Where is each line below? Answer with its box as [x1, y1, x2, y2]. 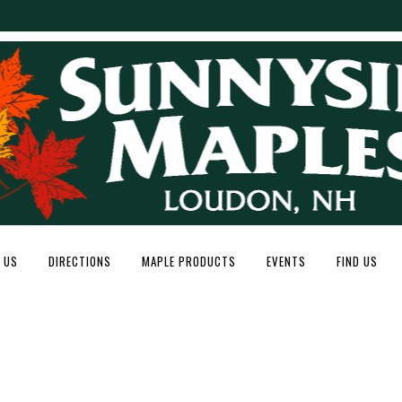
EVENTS [266, 252, 306, 270]
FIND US [336, 252, 378, 270]
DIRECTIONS [48, 252, 111, 270]
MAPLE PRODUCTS [141, 252, 236, 270]
